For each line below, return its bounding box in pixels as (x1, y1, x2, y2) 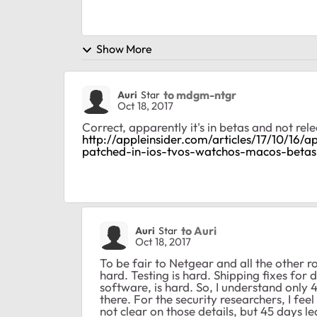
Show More (96, 42, 152, 57)
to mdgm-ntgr (163, 87, 236, 102)
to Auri (181, 223, 217, 238)
